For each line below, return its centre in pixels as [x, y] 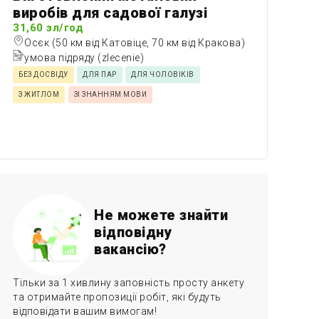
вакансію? [130, 249]
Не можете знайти [161, 215]
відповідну [133, 232]
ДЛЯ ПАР [100, 74]
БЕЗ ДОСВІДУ [43, 74]
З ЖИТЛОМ [39, 94]
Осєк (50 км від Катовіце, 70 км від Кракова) [135, 42]
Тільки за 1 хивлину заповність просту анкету [129, 282]
